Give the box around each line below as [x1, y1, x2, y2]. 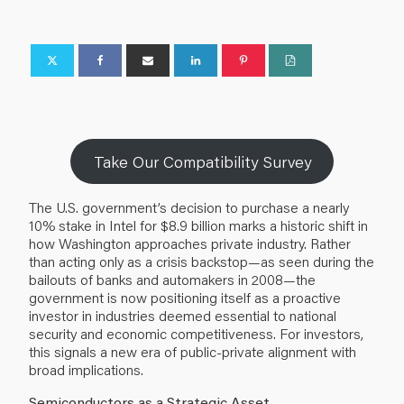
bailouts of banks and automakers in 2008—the [29, 269, 316, 289]
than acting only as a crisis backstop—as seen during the [29, 251, 374, 271]
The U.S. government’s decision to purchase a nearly [29, 197, 349, 216]
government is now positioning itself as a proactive [29, 287, 341, 307]
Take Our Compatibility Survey [93, 150, 311, 172]
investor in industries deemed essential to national [29, 305, 336, 325]
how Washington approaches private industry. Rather [29, 233, 351, 252]
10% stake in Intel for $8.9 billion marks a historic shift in [29, 215, 368, 234]
